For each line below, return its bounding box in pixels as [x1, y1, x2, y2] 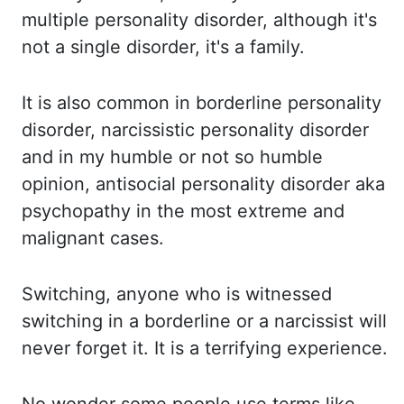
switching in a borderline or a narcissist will [22, 310, 387, 332]
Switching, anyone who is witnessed [22, 283, 332, 305]
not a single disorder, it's [22, 36, 234, 58]
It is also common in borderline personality [22, 92, 381, 114]
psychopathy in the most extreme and [22, 200, 344, 222]
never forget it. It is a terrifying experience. [22, 337, 388, 359]
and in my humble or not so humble [22, 146, 323, 168]
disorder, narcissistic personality [22, 119, 299, 141]
